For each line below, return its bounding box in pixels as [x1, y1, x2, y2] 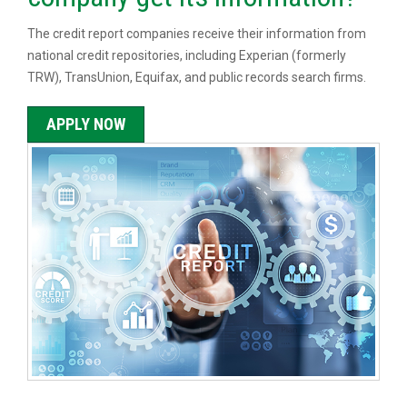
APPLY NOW [46, 114, 125, 134]
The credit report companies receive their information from [27, 26, 366, 41]
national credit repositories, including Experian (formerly [27, 48, 346, 63]
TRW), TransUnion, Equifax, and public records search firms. [27, 70, 366, 84]
